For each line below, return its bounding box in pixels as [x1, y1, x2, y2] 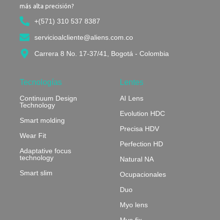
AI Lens [120, 94, 143, 102]
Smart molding [20, 116, 65, 124]
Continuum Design [20, 94, 77, 102]
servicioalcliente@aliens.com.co [34, 33, 133, 41]
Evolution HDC [120, 109, 165, 117]
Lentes [120, 78, 143, 86]
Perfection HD [120, 139, 163, 148]
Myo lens [120, 200, 148, 209]
